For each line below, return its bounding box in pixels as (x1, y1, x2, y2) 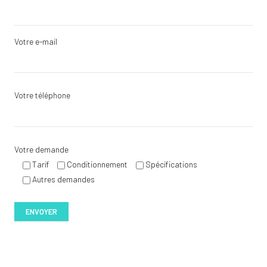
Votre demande (14, 144, 69, 154)
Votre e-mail (14, 36, 57, 46)
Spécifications (145, 159, 197, 169)
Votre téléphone (14, 90, 70, 101)
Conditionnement (67, 159, 128, 169)
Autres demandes (32, 173, 95, 184)
